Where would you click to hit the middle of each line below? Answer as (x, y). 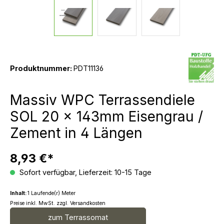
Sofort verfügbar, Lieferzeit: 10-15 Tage (84, 172)
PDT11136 (88, 68)
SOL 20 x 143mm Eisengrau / (106, 116)
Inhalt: (19, 193)
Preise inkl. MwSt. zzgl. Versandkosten (58, 203)
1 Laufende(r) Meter (51, 193)
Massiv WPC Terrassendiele (102, 100)
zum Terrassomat (78, 217)
